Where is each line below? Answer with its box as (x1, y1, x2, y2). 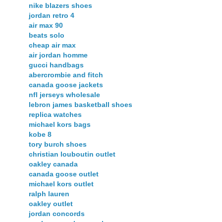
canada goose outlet (29, 170, 99, 178)
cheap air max (29, 41, 76, 50)
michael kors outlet (29, 180, 94, 188)
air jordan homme (29, 51, 88, 59)
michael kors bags (29, 120, 91, 129)
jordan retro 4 (29, 11, 74, 20)
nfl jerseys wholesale (29, 91, 100, 99)
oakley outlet (29, 200, 73, 208)
